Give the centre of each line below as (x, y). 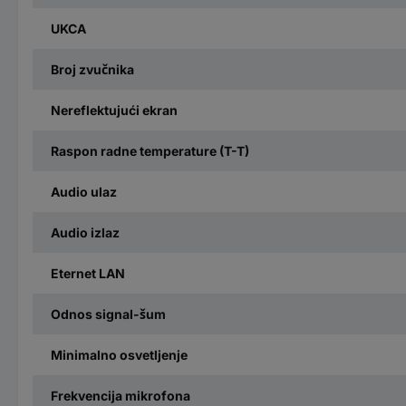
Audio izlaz (85, 232)
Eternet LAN (88, 273)
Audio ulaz (84, 191)
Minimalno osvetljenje (119, 354)
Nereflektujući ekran (114, 110)
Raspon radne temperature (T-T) (150, 150)
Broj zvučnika (92, 69)
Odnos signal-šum (108, 314)
